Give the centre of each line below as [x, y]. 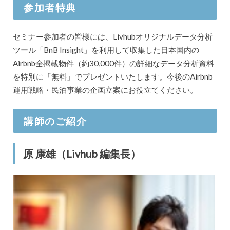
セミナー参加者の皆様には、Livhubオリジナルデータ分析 [112, 36]
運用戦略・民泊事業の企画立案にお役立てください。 [105, 90]
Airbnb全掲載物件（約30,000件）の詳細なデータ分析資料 [113, 63]
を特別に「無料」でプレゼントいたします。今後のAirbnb [112, 76]
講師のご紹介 [55, 121]
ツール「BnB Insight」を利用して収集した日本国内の [106, 50]
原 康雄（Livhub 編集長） [82, 154]
